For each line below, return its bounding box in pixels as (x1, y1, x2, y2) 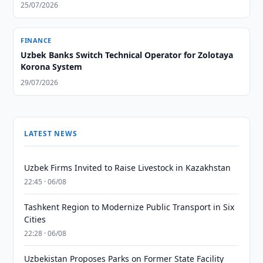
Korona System (21, 61, 83, 72)
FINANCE (21, 36, 52, 45)
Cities (24, 214, 46, 225)
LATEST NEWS (24, 129, 77, 139)
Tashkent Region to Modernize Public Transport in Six (24, 201, 235, 213)
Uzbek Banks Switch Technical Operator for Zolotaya (21, 49, 234, 60)
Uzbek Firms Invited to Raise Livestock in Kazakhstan (24, 162, 231, 173)
